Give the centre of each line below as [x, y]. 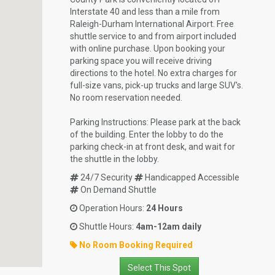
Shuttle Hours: [106, 226]
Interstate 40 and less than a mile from [145, 11]
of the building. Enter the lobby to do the [146, 134]
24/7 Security [106, 177]
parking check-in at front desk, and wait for [152, 146]
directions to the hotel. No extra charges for [153, 73]
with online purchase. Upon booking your [147, 48]
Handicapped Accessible [191, 177]
